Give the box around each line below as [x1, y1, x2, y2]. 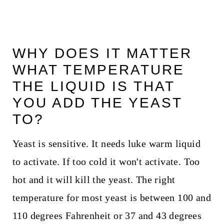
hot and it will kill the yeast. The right [12, 174, 175, 185]
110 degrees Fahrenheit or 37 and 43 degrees [12, 210, 202, 221]
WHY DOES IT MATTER [12, 45, 192, 61]
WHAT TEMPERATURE [12, 62, 184, 78]
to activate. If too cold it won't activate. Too [12, 156, 200, 167]
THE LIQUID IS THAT [12, 78, 174, 94]
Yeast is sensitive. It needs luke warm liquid [12, 138, 200, 149]
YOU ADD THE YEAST [12, 95, 182, 111]
